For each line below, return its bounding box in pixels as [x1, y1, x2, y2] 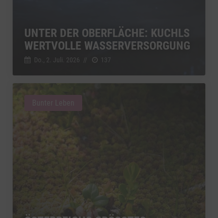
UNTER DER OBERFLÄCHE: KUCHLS [24, 26, 190, 40]
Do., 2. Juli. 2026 [34, 55, 80, 64]
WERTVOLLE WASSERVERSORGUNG [24, 38, 190, 53]
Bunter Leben [32, 98, 74, 108]
